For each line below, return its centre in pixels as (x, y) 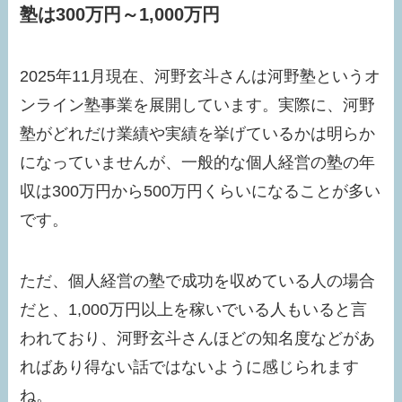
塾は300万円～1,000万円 (120, 14)
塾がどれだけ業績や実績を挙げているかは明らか (198, 134)
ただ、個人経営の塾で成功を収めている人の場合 (198, 281)
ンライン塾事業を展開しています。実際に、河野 (198, 105)
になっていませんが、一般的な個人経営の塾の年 (198, 163)
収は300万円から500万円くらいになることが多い (201, 192)
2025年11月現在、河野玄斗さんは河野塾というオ (201, 77)
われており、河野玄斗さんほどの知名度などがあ (198, 339)
